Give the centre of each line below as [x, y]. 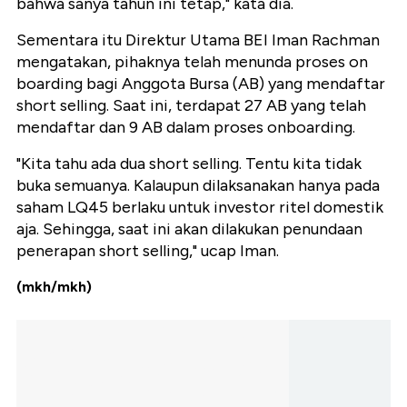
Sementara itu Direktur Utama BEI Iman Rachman [198, 40]
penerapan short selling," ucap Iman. [148, 251]
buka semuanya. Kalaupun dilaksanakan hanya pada [198, 186]
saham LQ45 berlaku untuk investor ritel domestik [200, 208]
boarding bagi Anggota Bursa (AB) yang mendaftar [201, 84]
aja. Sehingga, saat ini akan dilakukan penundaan [189, 229]
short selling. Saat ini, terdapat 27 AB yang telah [191, 106]
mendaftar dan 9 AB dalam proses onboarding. [186, 128]
